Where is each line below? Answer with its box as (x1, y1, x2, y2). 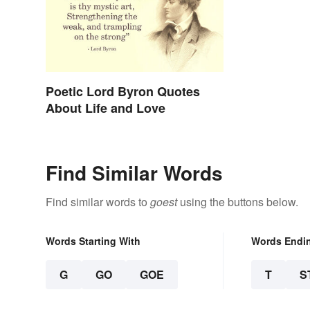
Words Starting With (46, 234, 140, 248)
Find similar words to (46, 194, 150, 210)
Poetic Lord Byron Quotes (46, 82, 200, 101)
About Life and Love (46, 99, 165, 118)
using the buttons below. (177, 194, 298, 210)
